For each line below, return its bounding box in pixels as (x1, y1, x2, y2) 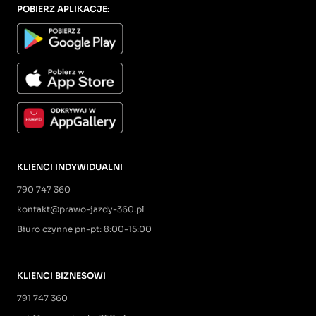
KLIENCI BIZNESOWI (17, 269, 106, 281)
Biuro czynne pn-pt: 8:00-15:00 (17, 223, 152, 234)
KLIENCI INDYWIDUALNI (17, 161, 123, 172)
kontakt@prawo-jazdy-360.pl (17, 203, 144, 214)
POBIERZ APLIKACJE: (17, 3, 109, 14)
